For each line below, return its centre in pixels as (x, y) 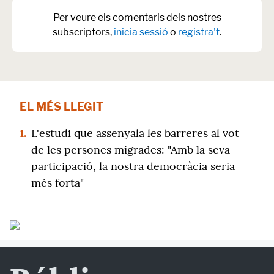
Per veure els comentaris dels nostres (137, 17)
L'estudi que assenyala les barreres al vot (135, 133)
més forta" (57, 183)
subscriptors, (83, 32)
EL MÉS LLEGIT (61, 107)
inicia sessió (141, 32)
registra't (199, 32)
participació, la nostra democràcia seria (133, 166)
